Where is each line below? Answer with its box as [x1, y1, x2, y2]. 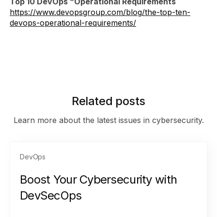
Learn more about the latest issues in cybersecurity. [13, 115, 204, 125]
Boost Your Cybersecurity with [20, 172, 177, 186]
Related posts [71, 94, 146, 108]
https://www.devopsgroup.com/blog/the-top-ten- [10, 7, 190, 17]
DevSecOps [20, 188, 82, 202]
